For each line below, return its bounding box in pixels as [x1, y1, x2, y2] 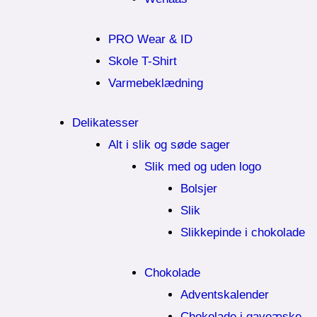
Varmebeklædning [108, 76, 203, 90]
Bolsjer [180, 182, 217, 195]
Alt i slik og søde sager [108, 138, 230, 151]
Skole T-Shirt [108, 54, 177, 68]
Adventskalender [180, 287, 269, 301]
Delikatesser [72, 116, 139, 129]
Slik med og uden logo [144, 160, 261, 173]
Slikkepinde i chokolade [180, 226, 305, 239]
